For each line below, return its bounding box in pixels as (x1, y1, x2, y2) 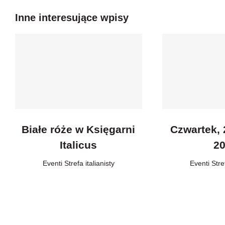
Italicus (60, 139, 97, 151)
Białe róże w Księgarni (22, 124, 136, 135)
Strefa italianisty (64, 159, 115, 167)
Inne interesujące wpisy (15, 12, 129, 23)
